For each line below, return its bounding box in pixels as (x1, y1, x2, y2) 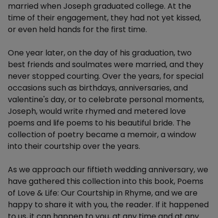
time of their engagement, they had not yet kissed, (8, 12, 201, 23)
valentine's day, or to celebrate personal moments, (8, 94, 204, 105)
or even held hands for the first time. (8, 24, 147, 35)
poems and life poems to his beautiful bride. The (8, 117, 191, 128)
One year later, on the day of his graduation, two (8, 47, 192, 58)
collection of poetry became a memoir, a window (8, 129, 196, 140)
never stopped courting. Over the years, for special (8, 71, 203, 82)
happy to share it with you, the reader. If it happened (8, 199, 209, 210)
